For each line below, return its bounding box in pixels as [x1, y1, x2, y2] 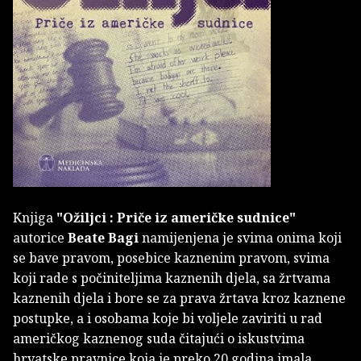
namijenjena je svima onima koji [139, 229, 342, 247]
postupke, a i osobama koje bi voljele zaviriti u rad [13, 309, 322, 328]
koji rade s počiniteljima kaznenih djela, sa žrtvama [13, 269, 330, 288]
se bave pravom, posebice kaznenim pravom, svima [13, 249, 330, 268]
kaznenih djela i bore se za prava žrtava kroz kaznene [13, 289, 346, 308]
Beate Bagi [68, 229, 139, 247]
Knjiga [13, 209, 56, 227]
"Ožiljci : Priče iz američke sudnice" [56, 209, 296, 227]
